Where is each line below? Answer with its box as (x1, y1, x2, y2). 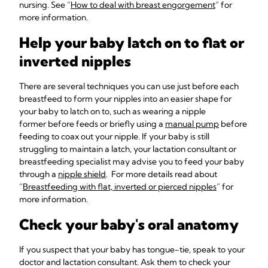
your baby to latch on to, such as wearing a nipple (19, 106, 206, 117)
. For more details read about (106, 169, 217, 179)
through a (19, 169, 58, 179)
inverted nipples (19, 52, 131, 70)
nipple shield (58, 169, 106, 179)
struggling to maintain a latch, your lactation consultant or (19, 144, 236, 154)
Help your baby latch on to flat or (19, 33, 244, 51)
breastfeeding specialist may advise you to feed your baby (19, 156, 244, 167)
